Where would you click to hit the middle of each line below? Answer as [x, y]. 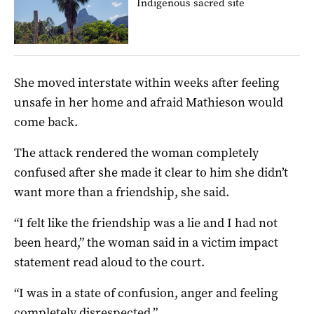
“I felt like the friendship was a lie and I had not [146, 223]
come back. [46, 122]
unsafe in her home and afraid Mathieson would [149, 103]
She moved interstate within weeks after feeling [146, 83]
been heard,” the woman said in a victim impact [146, 243]
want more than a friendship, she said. [122, 192]
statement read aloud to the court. [109, 262]
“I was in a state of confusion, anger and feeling [146, 293]
